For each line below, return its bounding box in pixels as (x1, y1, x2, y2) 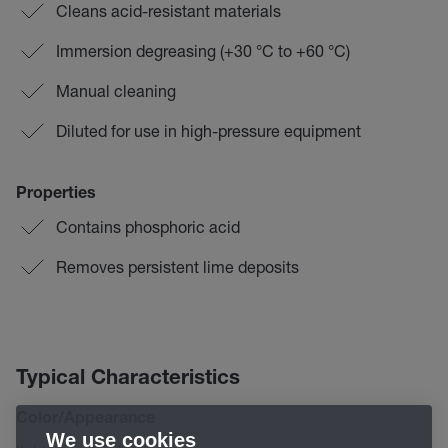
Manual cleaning (56, 81, 176, 100)
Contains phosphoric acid (56, 217, 240, 236)
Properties (16, 187, 96, 203)
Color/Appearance (16, 412, 155, 428)
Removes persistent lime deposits (56, 257, 299, 276)
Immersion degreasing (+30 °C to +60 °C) (56, 41, 350, 60)
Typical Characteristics (16, 369, 240, 390)
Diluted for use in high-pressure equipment (56, 121, 361, 140)
